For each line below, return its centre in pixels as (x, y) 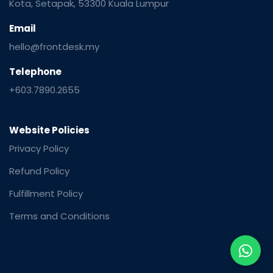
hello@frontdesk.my (54, 47)
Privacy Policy (39, 149)
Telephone (35, 72)
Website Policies (49, 130)
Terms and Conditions (59, 216)
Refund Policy (39, 171)
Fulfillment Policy (46, 194)
